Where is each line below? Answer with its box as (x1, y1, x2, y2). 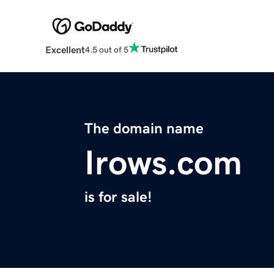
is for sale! (84, 190, 152, 205)
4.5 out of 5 (84, 45, 128, 54)
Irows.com (84, 146, 242, 180)
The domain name (84, 121, 204, 136)
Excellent (45, 45, 85, 55)
